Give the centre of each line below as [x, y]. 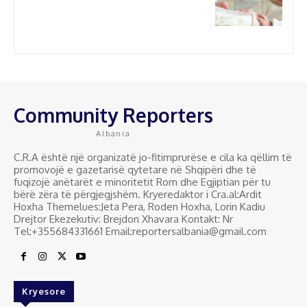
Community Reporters [113, 115]
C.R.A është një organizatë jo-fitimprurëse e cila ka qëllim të [153, 158]
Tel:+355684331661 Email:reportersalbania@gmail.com [140, 232]
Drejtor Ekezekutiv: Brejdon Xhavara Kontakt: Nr [123, 219]
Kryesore [44, 292]
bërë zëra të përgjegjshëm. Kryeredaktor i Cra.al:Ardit [138, 195]
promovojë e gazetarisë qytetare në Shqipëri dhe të [135, 170]
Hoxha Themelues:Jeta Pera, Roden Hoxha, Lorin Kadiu [139, 207]
